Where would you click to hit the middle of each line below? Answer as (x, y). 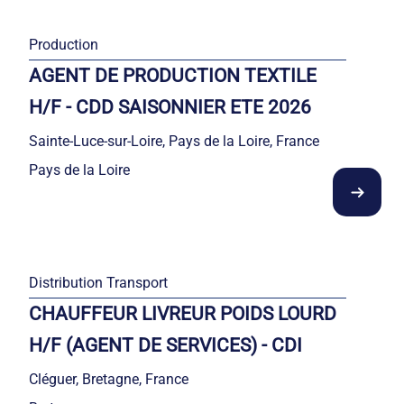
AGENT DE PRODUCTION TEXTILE (173, 76)
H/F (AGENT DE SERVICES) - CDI (165, 346)
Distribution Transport (98, 283)
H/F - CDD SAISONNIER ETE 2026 (170, 108)
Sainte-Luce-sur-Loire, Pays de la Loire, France (174, 142)
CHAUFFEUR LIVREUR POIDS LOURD (183, 314)
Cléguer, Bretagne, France (109, 380)
